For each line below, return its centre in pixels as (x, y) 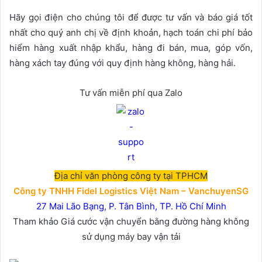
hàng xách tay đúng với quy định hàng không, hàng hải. (123, 63)
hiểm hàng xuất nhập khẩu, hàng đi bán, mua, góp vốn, (131, 47)
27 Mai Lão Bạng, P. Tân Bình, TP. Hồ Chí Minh (131, 206)
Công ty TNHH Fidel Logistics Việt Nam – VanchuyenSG (131, 191)
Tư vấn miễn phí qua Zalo (131, 92)
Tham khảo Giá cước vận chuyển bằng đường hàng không (131, 221)
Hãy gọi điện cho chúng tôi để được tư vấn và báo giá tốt (131, 17)
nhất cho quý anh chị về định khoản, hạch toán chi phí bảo (131, 32)
